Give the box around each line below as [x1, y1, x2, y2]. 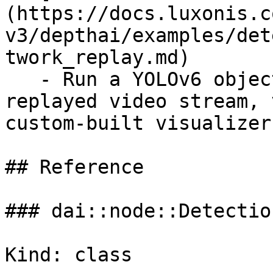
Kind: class [5, 244, 132, 266]
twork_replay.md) [5, 46, 190, 68]
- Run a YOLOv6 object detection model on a [5, 68, 40, 90]
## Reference [5, 156, 144, 178]
